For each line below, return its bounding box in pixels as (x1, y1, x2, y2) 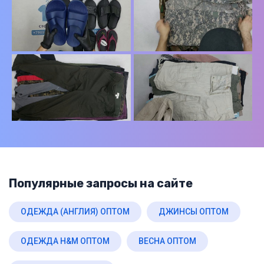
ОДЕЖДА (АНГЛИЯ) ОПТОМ (21, 206, 130, 216)
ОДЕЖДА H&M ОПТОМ (21, 236, 110, 246)
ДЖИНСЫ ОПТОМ (159, 206, 229, 216)
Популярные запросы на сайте (9, 176, 193, 190)
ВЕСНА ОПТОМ (138, 236, 196, 246)
